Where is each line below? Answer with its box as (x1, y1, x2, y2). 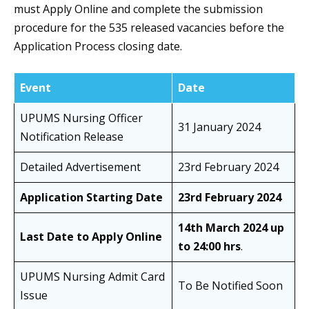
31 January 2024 (178, 119, 261, 135)
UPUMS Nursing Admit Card (20, 269, 165, 285)
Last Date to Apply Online (20, 229, 162, 245)
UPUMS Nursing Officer (20, 110, 143, 126)
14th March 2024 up (178, 220, 284, 236)
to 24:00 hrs (178, 239, 241, 255)
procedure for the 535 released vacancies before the (14, 20, 284, 36)
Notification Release (20, 129, 123, 145)
